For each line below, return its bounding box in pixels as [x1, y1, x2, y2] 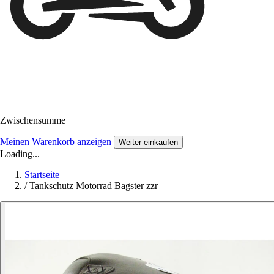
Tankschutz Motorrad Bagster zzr [29, 180, 158, 191]
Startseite [24, 169, 59, 180]
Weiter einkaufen [119, 138, 178, 147]
